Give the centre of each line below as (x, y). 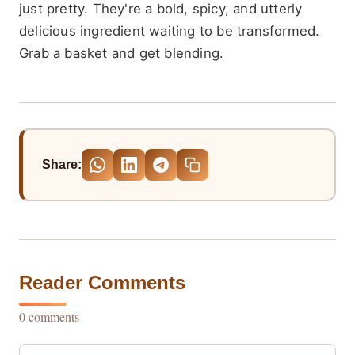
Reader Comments (102, 283)
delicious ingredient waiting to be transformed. (170, 31)
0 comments (49, 317)
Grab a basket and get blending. (122, 53)
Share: (62, 165)
